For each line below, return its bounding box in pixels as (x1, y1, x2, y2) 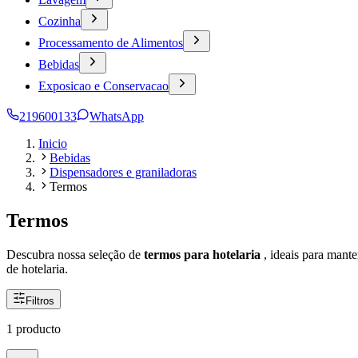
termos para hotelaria (144, 247, 264, 261)
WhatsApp (89, 109, 144, 123)
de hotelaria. (6, 261, 68, 276)
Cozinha (38, 14, 81, 28)
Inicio (38, 137, 67, 150)
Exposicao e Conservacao (38, 79, 169, 93)
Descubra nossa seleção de (6, 247, 144, 261)
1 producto (6, 321, 61, 336)
